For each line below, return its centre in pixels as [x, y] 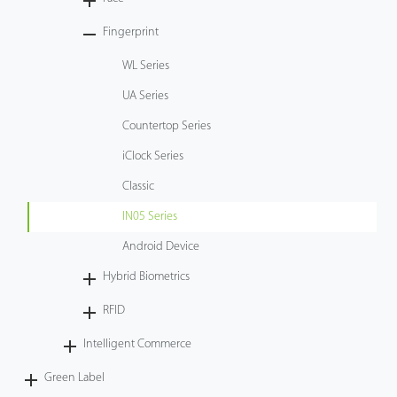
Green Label [75, 378]
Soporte [37, 77]
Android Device [161, 246]
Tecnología [45, 31]
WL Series [146, 66]
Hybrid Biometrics [147, 276]
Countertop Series [167, 126]
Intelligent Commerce [138, 344]
